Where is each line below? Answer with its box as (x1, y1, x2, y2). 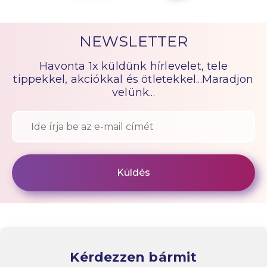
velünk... (112, 85, 155, 99)
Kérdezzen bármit (70, 249, 197, 265)
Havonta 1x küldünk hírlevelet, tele (39, 59, 228, 73)
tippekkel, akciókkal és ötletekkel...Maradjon (13, 72, 254, 86)
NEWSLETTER (79, 32, 188, 50)
